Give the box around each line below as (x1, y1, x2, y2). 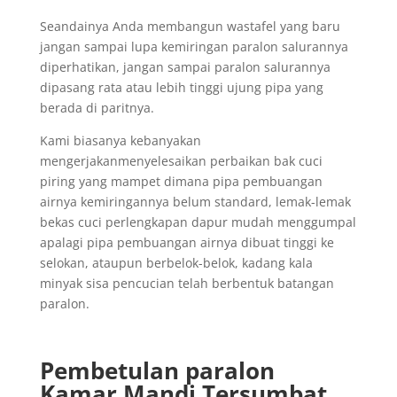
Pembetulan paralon (39, 354, 275, 386)
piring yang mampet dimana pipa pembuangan (39, 172, 323, 190)
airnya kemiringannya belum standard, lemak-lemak (39, 192, 351, 210)
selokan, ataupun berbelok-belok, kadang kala (39, 253, 313, 271)
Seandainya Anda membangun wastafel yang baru (39, 17, 340, 35)
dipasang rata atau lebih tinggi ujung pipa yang (39, 78, 323, 96)
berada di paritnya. (39, 98, 154, 116)
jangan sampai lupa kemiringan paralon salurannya (39, 37, 348, 55)
